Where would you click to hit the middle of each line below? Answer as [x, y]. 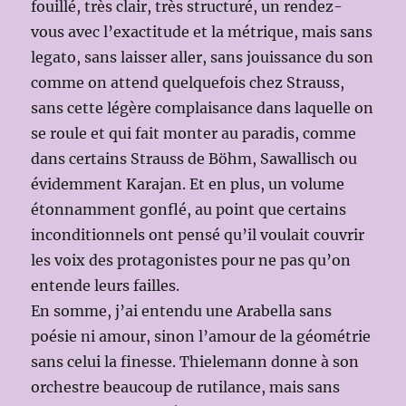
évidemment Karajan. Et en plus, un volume [188, 184]
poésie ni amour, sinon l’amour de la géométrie [201, 337]
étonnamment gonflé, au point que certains [189, 210]
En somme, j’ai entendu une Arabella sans [182, 311]
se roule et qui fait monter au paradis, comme [194, 134]
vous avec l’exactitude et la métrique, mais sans [202, 32]
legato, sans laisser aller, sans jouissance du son [203, 58]
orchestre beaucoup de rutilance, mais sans [186, 387]
